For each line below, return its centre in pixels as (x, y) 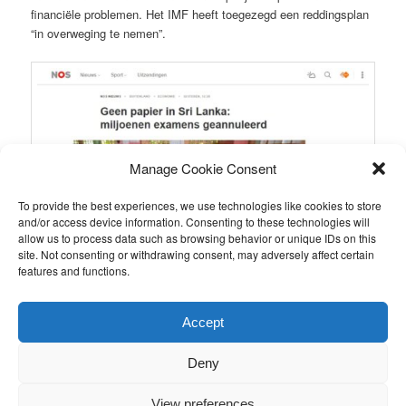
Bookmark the (67, 323)
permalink (128, 323)
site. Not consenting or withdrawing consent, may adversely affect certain (196, 254)
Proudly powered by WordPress (203, 387)
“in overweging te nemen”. (99, 34)
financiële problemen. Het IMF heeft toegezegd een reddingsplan (200, 14)
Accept (203, 322)
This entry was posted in (92, 306)
